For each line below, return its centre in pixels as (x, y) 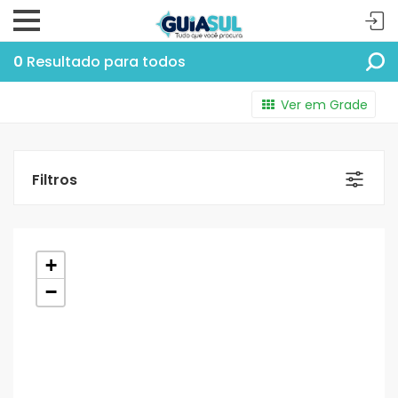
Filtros (55, 180)
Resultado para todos (104, 62)
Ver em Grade (324, 105)
